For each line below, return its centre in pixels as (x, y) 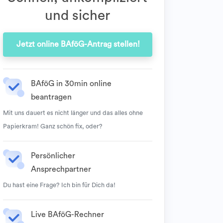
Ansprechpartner (61, 169)
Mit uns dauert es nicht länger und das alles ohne (73, 113)
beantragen (51, 97)
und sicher (78, 15)
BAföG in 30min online (71, 84)
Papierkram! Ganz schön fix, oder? (53, 126)
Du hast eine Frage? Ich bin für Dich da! (59, 185)
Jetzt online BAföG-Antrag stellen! (78, 44)
